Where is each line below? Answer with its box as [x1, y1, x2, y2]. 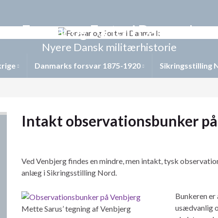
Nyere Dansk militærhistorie [41, 40, 177, 54]
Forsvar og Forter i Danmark [21, 21, 197, 40]
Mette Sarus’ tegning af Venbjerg [21, 203, 131, 213]
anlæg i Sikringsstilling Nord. [21, 168, 117, 177]
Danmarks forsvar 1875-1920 [35, 61, 142, 70]
